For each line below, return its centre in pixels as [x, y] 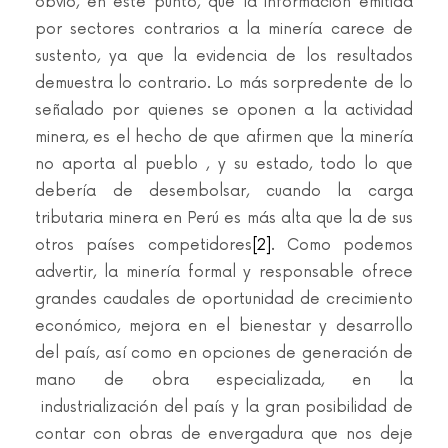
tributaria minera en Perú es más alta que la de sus [224, 218]
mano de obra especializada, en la [224, 380]
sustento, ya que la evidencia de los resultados [224, 56]
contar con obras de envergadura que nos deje [224, 434]
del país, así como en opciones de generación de [224, 353]
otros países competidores [143, 245]
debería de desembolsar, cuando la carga [224, 191]
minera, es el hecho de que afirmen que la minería [224, 137]
